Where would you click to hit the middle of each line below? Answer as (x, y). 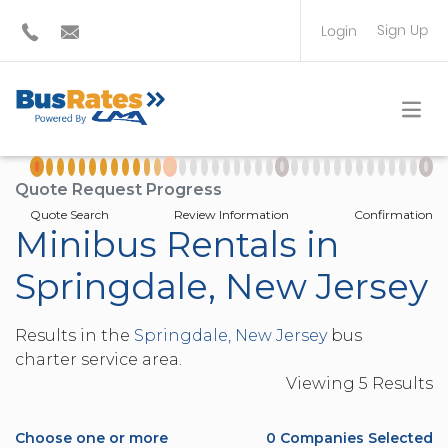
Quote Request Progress (118, 189)
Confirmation (393, 214)
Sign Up (402, 30)
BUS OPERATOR (350, 70)
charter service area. (98, 359)
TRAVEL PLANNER (356, 100)
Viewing (322, 383)
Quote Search (69, 214)
